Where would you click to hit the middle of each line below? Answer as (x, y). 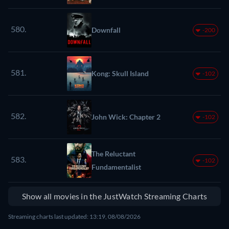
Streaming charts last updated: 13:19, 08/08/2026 (74, 216)
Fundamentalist (116, 167)
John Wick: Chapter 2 (126, 117)
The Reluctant (113, 153)
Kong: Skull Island (120, 73)
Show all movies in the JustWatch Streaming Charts (114, 196)
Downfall (106, 30)
